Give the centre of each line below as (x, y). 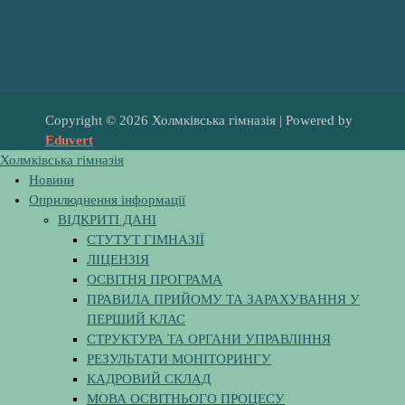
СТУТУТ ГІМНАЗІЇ (146, 240)
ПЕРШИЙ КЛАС (136, 320)
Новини (52, 180)
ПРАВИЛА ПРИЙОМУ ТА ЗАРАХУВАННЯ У (223, 300)
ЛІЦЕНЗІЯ (118, 260)
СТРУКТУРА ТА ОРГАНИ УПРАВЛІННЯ (209, 339)
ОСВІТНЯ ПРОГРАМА (155, 280)
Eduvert (69, 141)
